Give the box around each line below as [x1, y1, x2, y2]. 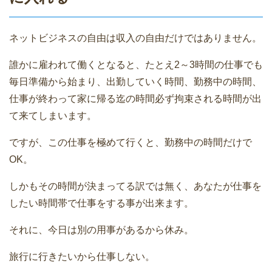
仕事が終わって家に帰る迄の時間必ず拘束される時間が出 [9, 93, 262, 104]
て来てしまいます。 [9, 110, 97, 121]
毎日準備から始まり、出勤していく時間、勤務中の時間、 [9, 76, 262, 87]
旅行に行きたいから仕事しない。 [9, 251, 155, 262]
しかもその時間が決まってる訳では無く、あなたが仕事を [9, 180, 262, 191]
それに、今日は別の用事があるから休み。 [9, 224, 194, 235]
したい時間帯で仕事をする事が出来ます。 [9, 197, 194, 208]
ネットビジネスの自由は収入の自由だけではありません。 [9, 32, 262, 43]
